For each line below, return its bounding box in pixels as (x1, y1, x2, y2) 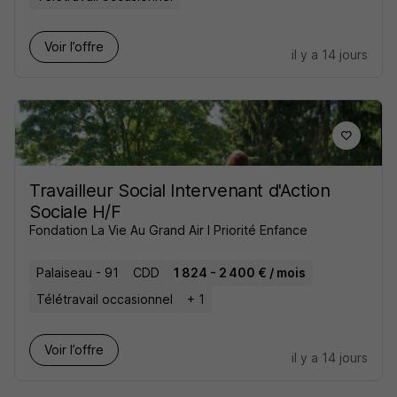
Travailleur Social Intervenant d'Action (29, 180, 331, 202)
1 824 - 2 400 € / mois (174, 265, 306, 281)
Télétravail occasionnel (36, 292, 173, 307)
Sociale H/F (29, 201, 121, 223)
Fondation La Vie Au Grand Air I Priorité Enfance (29, 222, 307, 238)
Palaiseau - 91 (36, 265, 119, 281)
